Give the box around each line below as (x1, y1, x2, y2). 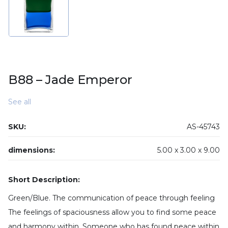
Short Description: (13, 175, 80, 184)
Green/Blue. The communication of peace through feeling (8, 193, 215, 203)
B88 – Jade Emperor (8, 72, 132, 87)
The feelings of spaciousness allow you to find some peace (8, 208, 216, 217)
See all (8, 97, 31, 106)
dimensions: (8, 146, 55, 155)
